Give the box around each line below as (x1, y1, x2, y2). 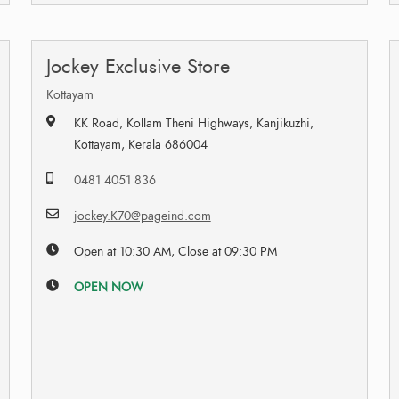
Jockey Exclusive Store (45, 52, 230, 80)
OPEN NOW (73, 278, 143, 296)
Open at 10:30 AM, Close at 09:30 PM (73, 242, 277, 260)
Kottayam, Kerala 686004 (73, 135, 208, 153)
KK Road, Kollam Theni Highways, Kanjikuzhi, (73, 114, 313, 132)
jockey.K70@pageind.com (73, 207, 211, 224)
